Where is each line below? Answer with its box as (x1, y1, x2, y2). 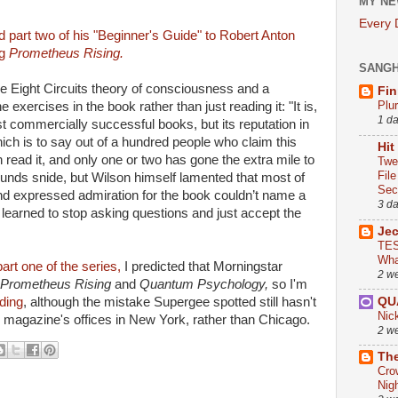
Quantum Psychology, (139, 277, 268, 291)
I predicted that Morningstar (121, 259, 283, 274)
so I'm (268, 277, 307, 291)
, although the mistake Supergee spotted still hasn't (23, 295, 316, 309)
